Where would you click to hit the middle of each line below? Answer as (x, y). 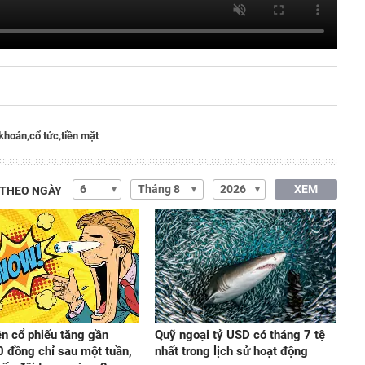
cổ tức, (45, 135)
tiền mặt (80, 135)
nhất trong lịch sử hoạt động (231, 351)
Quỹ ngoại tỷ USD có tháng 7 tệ (240, 334)
